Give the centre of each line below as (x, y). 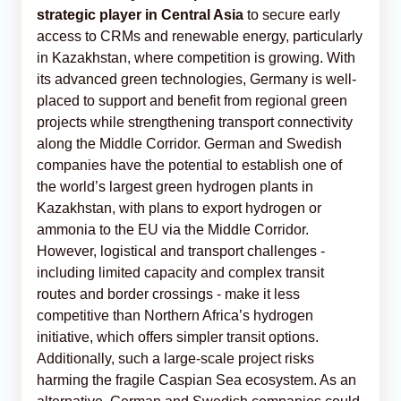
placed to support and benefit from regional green (192, 100)
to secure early (292, 14)
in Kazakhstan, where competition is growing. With (196, 57)
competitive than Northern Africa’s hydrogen (175, 315)
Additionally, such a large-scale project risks (175, 358)
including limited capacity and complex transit (180, 272)
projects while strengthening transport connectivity (195, 122)
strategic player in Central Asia (140, 14)
